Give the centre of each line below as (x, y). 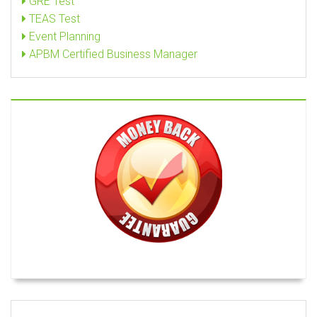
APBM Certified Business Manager (112, 54)
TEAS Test (53, 19)
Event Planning (63, 36)
